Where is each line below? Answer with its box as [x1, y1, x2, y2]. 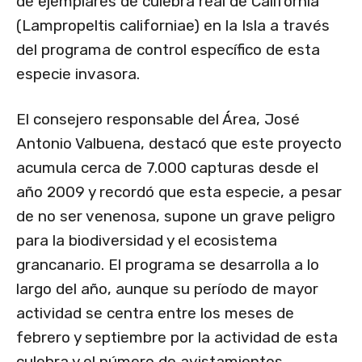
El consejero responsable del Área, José [16, 110, 300, 129]
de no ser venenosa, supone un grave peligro [16, 207, 335, 226]
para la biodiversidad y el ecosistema [16, 231, 277, 250]
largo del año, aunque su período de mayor [16, 280, 318, 299]
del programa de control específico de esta [16, 40, 320, 60]
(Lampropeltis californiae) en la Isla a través [16, 16, 330, 36]
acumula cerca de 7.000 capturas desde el [16, 158, 318, 178]
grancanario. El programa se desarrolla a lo [16, 255, 319, 275]
